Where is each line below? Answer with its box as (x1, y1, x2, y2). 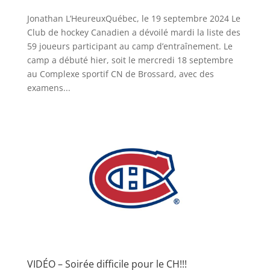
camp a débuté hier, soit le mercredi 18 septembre (27, 54, 233, 66)
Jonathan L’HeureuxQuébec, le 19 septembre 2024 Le (27, 12, 240, 24)
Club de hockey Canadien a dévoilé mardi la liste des (27, 26, 240, 38)
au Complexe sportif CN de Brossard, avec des (27, 67, 214, 80)
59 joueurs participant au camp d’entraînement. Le (27, 40, 233, 52)
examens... (27, 81, 71, 93)
